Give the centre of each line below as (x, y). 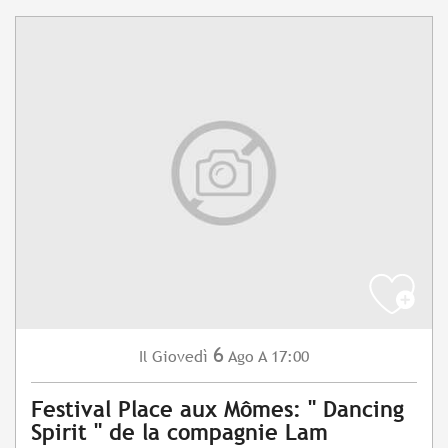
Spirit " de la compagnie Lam (179, 433)
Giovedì (180, 357)
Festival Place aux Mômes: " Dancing (217, 410)
